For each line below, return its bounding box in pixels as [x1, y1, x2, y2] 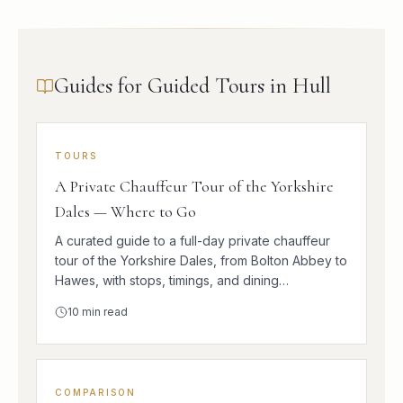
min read [79, 305, 128, 319]
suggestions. [55, 292, 130, 309]
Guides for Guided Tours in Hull [54, 73, 331, 100]
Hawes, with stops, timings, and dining [55, 273, 279, 289]
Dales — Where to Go [55, 201, 196, 222]
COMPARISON [55, 387, 136, 399]
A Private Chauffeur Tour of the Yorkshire [55, 176, 334, 197]
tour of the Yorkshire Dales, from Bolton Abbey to [55, 253, 347, 269]
